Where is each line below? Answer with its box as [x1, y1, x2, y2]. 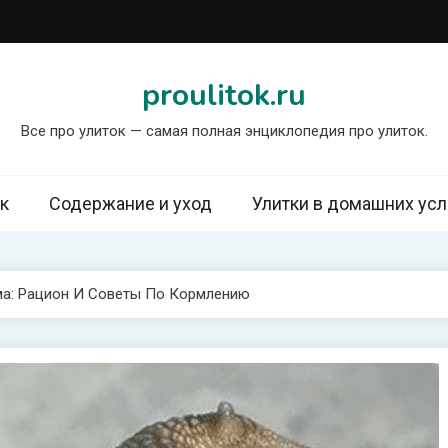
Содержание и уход [48, 193, 212, 214]
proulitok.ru [142, 75, 306, 116]
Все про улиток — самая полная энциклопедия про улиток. [20, 122, 428, 140]
